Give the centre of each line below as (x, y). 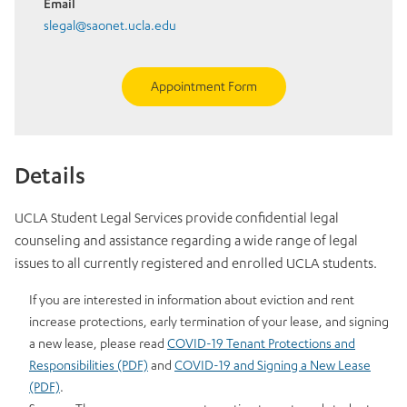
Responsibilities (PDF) (89, 367)
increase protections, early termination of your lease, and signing (209, 324)
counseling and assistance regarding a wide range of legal (186, 243)
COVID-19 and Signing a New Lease (273, 367)
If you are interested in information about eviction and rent (192, 302)
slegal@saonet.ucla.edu (110, 28)
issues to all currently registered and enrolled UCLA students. (196, 265)
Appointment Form (203, 89)
